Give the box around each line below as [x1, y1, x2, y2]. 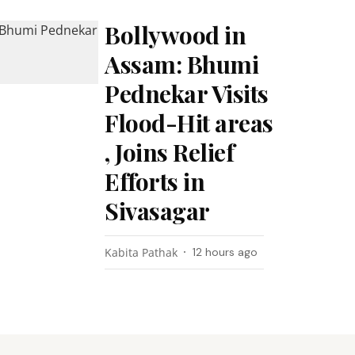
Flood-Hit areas [105, 107, 273, 139]
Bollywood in [105, 19, 246, 51]
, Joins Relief [105, 136, 235, 168]
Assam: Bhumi [105, 48, 259, 80]
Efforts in [105, 166, 205, 197]
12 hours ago [193, 245, 258, 259]
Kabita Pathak [105, 245, 178, 260]
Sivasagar [105, 195, 210, 227]
